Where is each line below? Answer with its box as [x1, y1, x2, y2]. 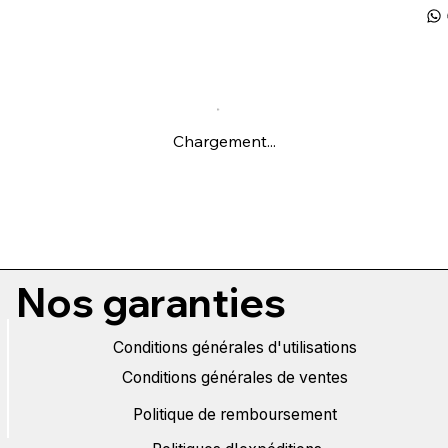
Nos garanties [15, 277, 286, 328]
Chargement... [172, 131, 276, 151]
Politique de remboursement [133, 405, 338, 425]
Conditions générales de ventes [122, 368, 349, 388]
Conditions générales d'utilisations [113, 337, 358, 357]
